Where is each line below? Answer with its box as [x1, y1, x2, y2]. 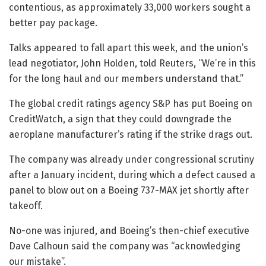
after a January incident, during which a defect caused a [9, 169, 255, 180]
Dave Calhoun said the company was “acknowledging [9, 240, 240, 252]
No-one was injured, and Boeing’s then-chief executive [9, 225, 249, 236]
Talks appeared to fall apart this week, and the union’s [9, 42, 248, 53]
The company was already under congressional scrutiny [9, 154, 254, 165]
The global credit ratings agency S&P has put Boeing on [9, 98, 252, 109]
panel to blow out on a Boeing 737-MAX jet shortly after [9, 185, 249, 196]
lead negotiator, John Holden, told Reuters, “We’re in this [9, 58, 256, 69]
